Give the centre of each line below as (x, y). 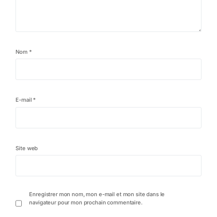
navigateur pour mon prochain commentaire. (86, 203)
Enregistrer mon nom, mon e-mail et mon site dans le (97, 194)
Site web (27, 148)
